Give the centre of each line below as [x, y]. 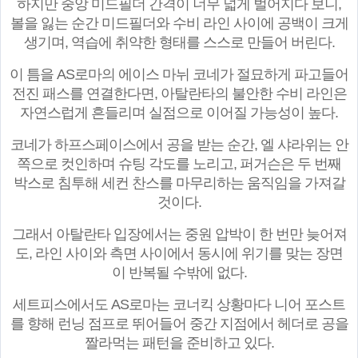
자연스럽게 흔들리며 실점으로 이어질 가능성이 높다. [179, 113]
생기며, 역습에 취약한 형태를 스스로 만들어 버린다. [179, 43]
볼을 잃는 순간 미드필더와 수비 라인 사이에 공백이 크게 [179, 24]
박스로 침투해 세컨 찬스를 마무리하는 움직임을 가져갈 [179, 183]
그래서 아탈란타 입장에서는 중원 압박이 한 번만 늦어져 [179, 235]
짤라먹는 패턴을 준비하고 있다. [179, 343]
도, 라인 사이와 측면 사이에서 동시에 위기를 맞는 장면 [179, 254]
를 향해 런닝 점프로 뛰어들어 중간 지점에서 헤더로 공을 [179, 324]
